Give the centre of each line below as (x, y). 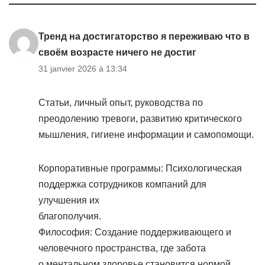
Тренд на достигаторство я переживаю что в (144, 36)
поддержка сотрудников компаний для (122, 184)
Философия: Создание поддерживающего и (135, 232)
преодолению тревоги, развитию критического (140, 119)
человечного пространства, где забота (122, 248)
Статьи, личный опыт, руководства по (121, 103)
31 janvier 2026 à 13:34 (83, 69)
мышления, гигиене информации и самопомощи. (146, 135)
